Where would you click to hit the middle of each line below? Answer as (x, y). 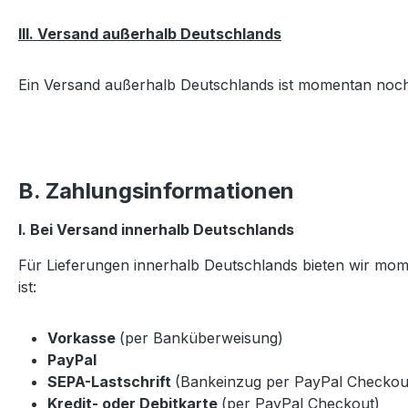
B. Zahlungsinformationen (156, 190)
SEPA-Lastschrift (111, 381)
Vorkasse (83, 337)
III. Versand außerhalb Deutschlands (150, 33)
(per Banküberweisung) (201, 337)
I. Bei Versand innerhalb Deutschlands (156, 229)
